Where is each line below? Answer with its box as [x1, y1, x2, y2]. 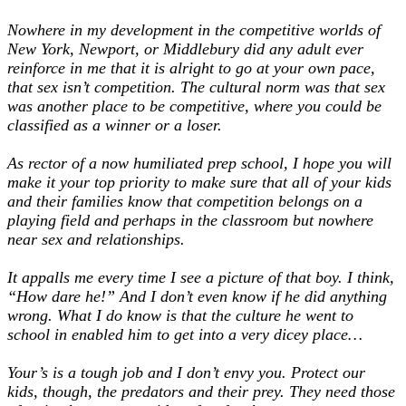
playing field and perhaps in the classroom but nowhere [7, 211, 373, 230]
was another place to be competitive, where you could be [7, 97, 382, 116]
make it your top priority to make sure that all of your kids [7, 173, 391, 192]
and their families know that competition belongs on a [7, 192, 362, 211]
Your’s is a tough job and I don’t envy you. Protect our [7, 363, 365, 382]
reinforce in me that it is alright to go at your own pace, [7, 59, 375, 78]
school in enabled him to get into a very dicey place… [7, 325, 362, 344]
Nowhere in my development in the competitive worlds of [7, 21, 381, 40]
